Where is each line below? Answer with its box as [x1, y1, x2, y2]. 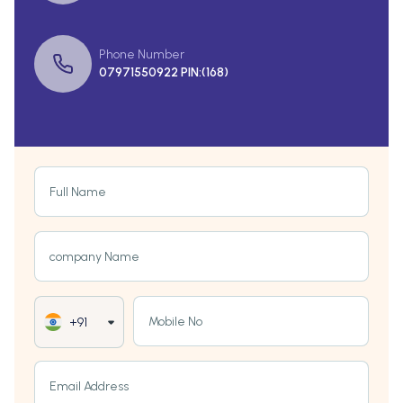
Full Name [49, 184, 106, 201]
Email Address [49, 379, 129, 395]
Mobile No [148, 314, 202, 330]
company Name [49, 249, 139, 265]
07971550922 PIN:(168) [99, 65, 228, 81]
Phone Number [99, 47, 184, 63]
